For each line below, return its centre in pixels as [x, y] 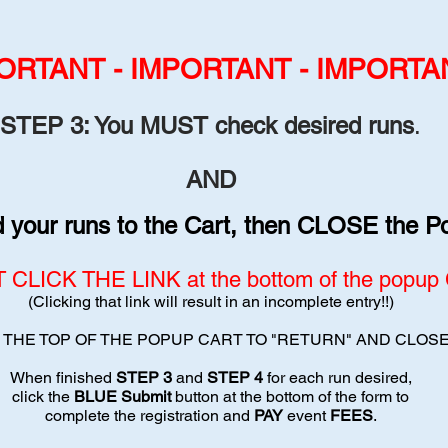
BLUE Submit [122, 396]
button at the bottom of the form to [290, 396]
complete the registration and [149, 415]
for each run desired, [337, 377]
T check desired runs [303, 125]
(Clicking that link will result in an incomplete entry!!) [210, 301]
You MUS [141, 125]
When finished [62, 377]
